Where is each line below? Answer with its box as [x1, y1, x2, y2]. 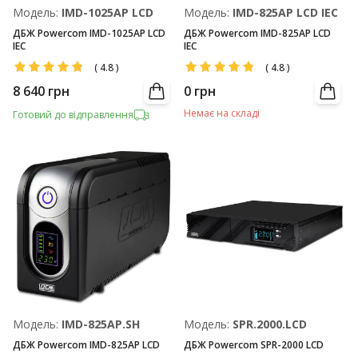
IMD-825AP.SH [62, 316, 140, 332]
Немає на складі [184, 106, 260, 120]
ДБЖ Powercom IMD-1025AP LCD [13, 26, 165, 40]
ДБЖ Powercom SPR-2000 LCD [184, 338, 324, 352]
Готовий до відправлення [13, 108, 133, 121]
